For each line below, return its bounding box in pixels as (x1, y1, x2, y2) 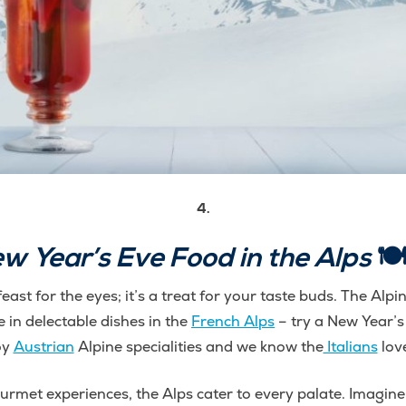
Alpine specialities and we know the (73, 337, 324, 357)
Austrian (13, 337, 74, 357)
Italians (323, 337, 378, 357)
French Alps (191, 312, 275, 332)
